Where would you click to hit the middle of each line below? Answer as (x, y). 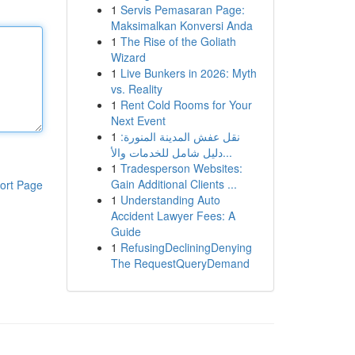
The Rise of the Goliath (178, 41)
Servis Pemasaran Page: (182, 10)
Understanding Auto (170, 200)
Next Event (138, 120)
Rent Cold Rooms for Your (186, 105)
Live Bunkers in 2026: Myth (188, 73)
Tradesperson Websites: (181, 168)
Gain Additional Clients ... (174, 184)
